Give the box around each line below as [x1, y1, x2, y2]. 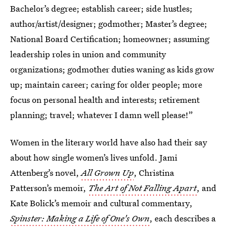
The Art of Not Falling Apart [88, 182, 197, 194]
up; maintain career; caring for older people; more [10, 79, 202, 90]
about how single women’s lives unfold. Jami [10, 152, 177, 163]
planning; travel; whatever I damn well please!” [10, 109, 193, 121]
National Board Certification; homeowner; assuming [10, 33, 209, 45]
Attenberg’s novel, [10, 167, 81, 178]
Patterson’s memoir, [10, 182, 88, 194]
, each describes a [149, 212, 216, 224]
